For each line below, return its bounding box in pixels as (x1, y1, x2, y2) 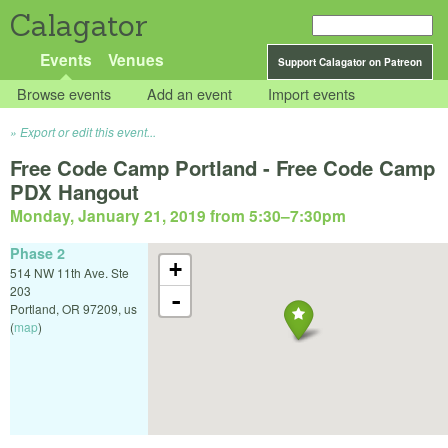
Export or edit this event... (20, 123, 156, 141)
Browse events (17, 83, 112, 105)
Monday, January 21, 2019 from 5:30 (10, 204, 281, 228)
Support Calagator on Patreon (278, 55, 422, 69)
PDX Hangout (10, 177, 139, 207)
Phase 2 (10, 242, 65, 263)
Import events (268, 83, 356, 105)
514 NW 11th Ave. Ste (10, 263, 129, 281)
